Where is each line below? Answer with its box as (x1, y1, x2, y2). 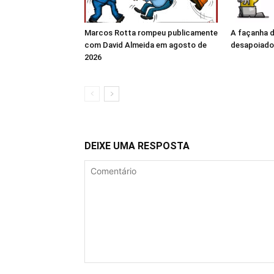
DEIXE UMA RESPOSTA (84, 140, 190, 152)
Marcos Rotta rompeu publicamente (84, 28, 218, 38)
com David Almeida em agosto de (84, 40, 207, 50)
